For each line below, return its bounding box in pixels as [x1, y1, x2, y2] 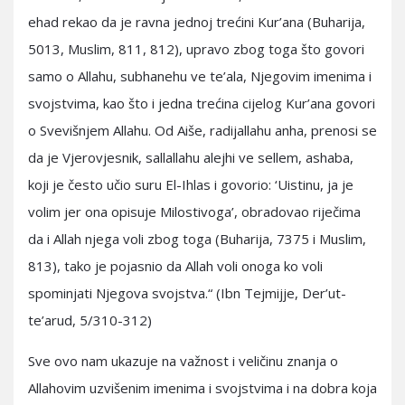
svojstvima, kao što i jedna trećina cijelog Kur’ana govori [28, 94, 375, 112]
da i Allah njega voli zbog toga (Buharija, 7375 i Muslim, [28, 230, 366, 248]
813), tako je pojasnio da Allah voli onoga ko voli [28, 257, 323, 275]
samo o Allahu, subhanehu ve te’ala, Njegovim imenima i [28, 67, 372, 85]
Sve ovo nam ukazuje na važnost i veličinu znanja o [28, 352, 338, 370]
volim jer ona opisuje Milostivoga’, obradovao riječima [28, 202, 361, 221]
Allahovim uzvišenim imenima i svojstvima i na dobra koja [28, 379, 377, 397]
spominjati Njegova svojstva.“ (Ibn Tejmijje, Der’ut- [28, 284, 346, 302]
